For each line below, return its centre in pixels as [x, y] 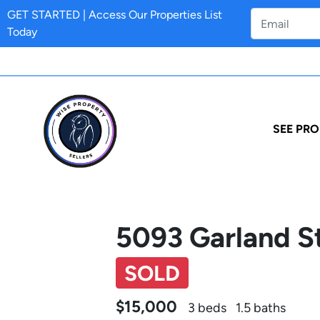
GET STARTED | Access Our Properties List [115, 15]
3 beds [207, 307]
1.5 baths [261, 307]
